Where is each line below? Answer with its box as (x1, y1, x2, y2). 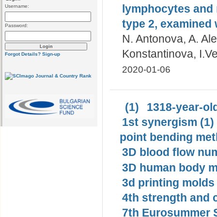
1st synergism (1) (122, 116, 214, 128)
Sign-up (42, 51, 60, 57)
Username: (5, 3, 29, 9)
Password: (5, 23, 28, 28)
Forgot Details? (5, 51, 41, 57)
